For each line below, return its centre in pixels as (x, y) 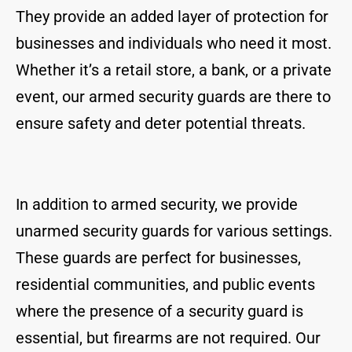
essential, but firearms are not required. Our (168, 338)
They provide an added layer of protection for (172, 17)
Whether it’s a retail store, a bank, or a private (174, 70)
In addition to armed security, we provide (157, 205)
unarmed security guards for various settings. (174, 231)
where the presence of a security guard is (159, 312)
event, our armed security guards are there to (173, 97)
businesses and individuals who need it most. (174, 44)
